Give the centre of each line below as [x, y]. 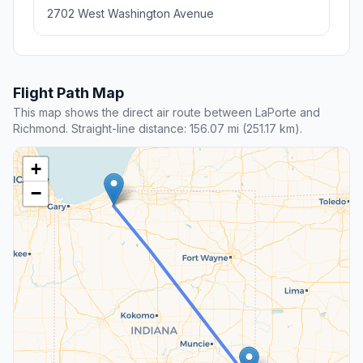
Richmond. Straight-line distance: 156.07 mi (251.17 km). [158, 129]
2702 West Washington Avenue [130, 14]
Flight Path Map [68, 93]
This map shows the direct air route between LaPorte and [167, 113]
